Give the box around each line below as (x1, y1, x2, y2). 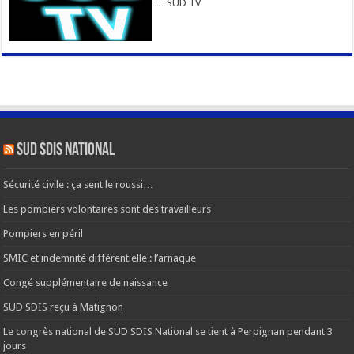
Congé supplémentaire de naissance (3, 277, 168, 289)
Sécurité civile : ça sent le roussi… (3, 179, 154, 191)
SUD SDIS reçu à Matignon (3, 301, 124, 314)
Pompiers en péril (3, 228, 84, 240)
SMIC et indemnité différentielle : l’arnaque (3, 252, 197, 265)
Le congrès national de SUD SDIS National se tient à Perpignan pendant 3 (3, 326, 333, 338)
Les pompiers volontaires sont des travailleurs (3, 203, 212, 216)
